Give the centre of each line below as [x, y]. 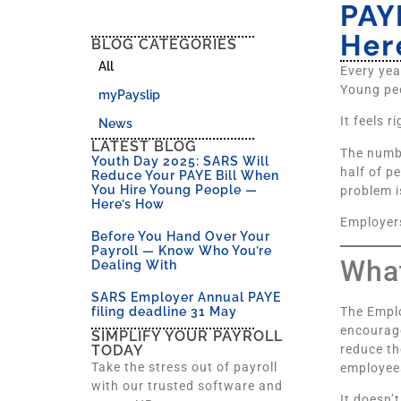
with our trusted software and [187, 386]
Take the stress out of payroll [184, 367]
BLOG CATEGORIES [164, 44]
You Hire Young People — [175, 190]
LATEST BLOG [144, 146]
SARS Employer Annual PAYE [186, 297]
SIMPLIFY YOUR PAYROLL [187, 336]
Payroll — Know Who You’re [182, 251]
